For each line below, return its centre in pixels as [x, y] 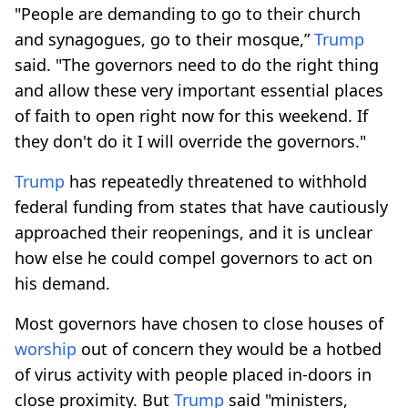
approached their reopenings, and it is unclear [194, 232]
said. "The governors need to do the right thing [197, 64]
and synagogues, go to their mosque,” [164, 39]
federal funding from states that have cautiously [201, 206]
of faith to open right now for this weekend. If [191, 115]
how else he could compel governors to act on [194, 257]
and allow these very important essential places [199, 90]
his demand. [62, 283]
